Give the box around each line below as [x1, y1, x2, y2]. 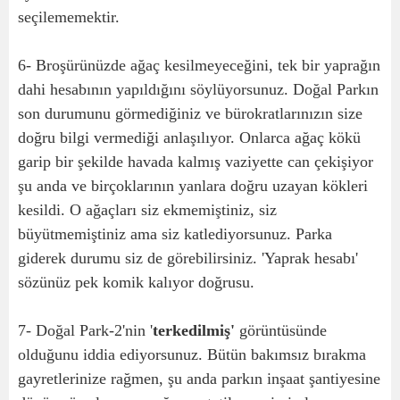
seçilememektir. [18, 8, 124, 26]
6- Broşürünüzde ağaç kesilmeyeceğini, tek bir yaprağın [18, 56, 380, 74]
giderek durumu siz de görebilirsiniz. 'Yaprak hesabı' [18, 249, 358, 267]
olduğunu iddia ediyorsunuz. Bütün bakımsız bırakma [18, 346, 366, 363]
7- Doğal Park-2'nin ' [18, 321, 153, 339]
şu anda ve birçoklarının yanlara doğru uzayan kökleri [18, 177, 368, 195]
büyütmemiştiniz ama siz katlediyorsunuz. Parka [18, 225, 332, 243]
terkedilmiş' [153, 321, 235, 339]
